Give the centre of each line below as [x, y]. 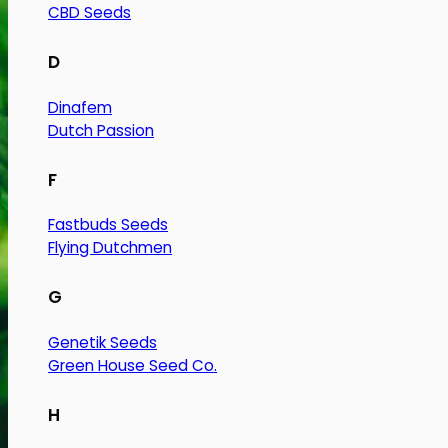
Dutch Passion [101, 130]
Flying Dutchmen [110, 248]
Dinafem [80, 107]
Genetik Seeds [102, 343]
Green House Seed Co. [132, 366]
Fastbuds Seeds [108, 225]
